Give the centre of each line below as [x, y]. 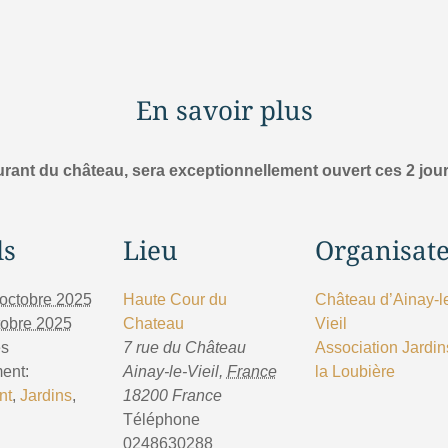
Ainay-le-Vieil [170, 371]
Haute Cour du [174, 299]
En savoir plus [224, 109]
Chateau [153, 323]
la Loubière [354, 371]
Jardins [45, 395]
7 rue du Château [184, 347]
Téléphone [161, 419]
